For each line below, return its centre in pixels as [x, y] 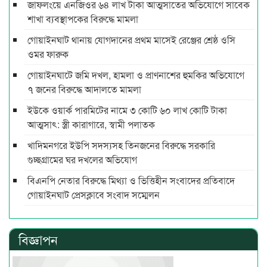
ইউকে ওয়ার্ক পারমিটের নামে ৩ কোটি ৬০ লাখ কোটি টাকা [127, 110]
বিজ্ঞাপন [38, 239]
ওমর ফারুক [48, 54]
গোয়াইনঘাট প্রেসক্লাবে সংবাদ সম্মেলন [94, 194]
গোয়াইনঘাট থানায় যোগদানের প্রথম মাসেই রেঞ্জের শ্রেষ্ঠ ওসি [131, 39]
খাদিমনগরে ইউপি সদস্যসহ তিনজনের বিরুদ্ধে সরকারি [121, 145]
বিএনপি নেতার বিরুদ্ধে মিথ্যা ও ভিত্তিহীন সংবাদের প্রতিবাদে [131, 180]
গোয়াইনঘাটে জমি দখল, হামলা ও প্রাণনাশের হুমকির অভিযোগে [136, 74]
